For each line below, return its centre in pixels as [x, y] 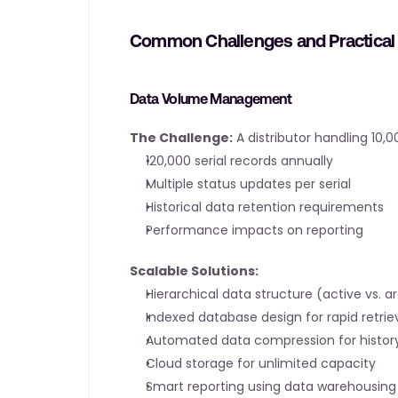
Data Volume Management [211, 99]
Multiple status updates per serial [248, 184]
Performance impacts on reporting [255, 230]
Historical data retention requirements [265, 207]
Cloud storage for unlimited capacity [261, 363]
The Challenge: [181, 138]
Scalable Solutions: [194, 271]
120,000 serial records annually [239, 161]
